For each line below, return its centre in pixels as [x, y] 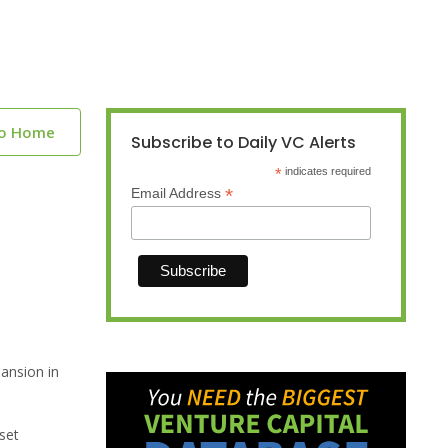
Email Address [178, 193]
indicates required [326, 171]
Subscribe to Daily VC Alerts [243, 143]
